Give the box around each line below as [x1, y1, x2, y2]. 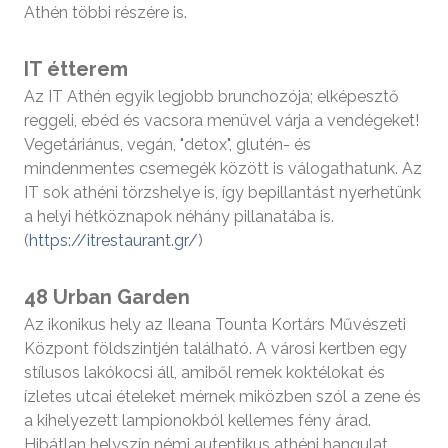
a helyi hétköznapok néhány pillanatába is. [24, 206, 334, 226]
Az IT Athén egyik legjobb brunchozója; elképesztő [24, 86, 399, 106]
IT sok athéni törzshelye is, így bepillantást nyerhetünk [24, 182, 421, 202]
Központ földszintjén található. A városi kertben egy [24, 338, 407, 358]
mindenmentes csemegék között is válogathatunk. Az [24, 158, 422, 178]
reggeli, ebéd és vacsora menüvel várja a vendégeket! [24, 110, 419, 130]
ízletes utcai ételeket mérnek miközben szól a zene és [24, 386, 421, 406]
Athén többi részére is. [24, 2, 187, 22]
